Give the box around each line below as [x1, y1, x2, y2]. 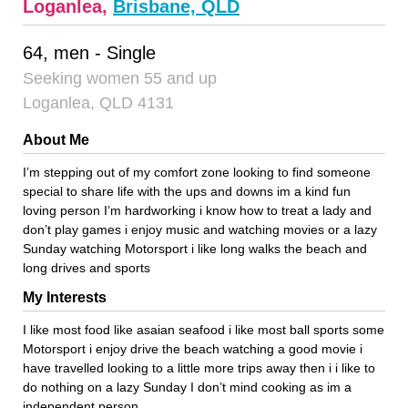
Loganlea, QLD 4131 [23, 93, 174, 112]
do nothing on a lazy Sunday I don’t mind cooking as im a [23, 379, 352, 394]
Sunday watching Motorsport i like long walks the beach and [23, 240, 367, 256]
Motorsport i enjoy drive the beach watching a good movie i [23, 341, 362, 356]
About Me [23, 131, 89, 148]
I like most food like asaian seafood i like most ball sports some [23, 321, 384, 337]
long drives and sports [23, 260, 150, 275]
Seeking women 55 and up [23, 68, 217, 87]
